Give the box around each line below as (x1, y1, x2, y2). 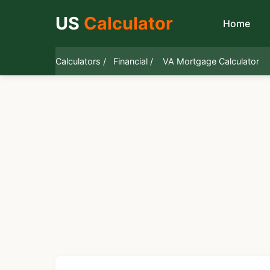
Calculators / (55, 56, 106, 66)
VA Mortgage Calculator (163, 56, 259, 66)
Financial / (111, 56, 153, 66)
